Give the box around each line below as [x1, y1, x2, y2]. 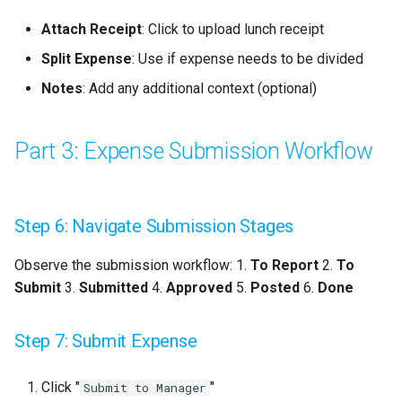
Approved [166, 279, 232, 297]
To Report [250, 257, 319, 275]
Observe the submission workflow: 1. [14, 257, 250, 275]
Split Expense [41, 50, 132, 68]
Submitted [79, 279, 148, 297]
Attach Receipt [41, 21, 142, 39]
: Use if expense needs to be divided [132, 50, 363, 68]
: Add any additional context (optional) [83, 80, 317, 98]
